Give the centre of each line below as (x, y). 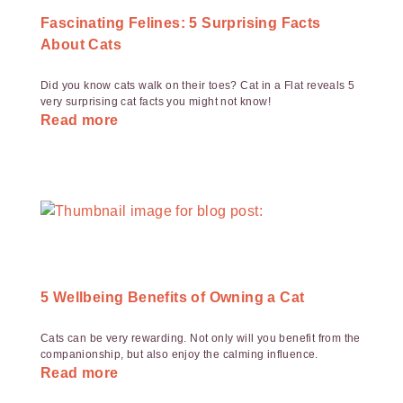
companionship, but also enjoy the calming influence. (179, 354)
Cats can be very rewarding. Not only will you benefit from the (201, 338)
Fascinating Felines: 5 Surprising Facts (181, 23)
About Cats (81, 45)
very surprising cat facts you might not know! (156, 102)
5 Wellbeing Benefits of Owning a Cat (173, 297)
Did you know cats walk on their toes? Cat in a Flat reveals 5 (198, 85)
